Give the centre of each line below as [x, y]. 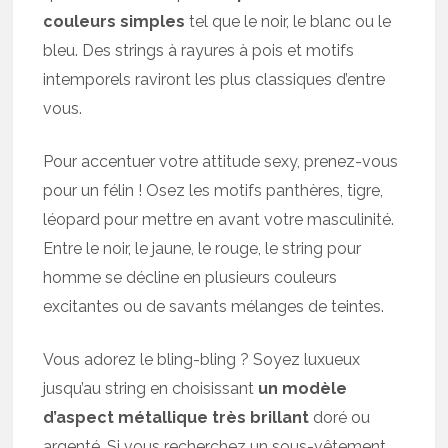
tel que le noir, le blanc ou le [288, 21]
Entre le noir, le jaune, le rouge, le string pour [202, 248]
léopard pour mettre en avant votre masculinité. [219, 219]
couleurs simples [114, 21]
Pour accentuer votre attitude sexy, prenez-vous [221, 161]
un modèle [303, 388]
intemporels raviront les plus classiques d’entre [214, 79]
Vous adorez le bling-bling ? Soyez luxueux [202, 359]
